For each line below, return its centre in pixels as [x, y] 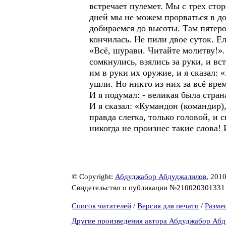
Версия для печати [168, 206]
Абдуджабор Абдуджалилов [161, 177]
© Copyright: [93, 177]
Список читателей [101, 206]
